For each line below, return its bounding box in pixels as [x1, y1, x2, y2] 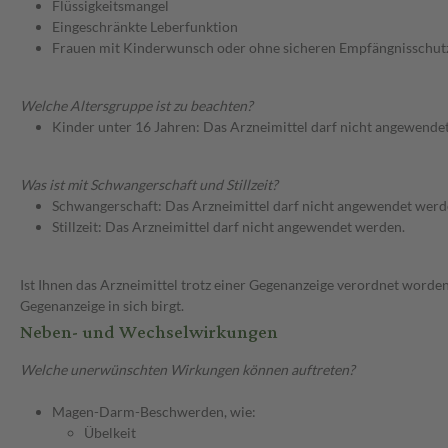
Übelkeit [84, 424, 136, 442]
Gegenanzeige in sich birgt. [20, 297, 184, 315]
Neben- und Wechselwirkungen [20, 315, 278, 351]
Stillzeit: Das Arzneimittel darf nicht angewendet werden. [52, 218, 405, 236]
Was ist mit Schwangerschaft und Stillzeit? [20, 176, 278, 194]
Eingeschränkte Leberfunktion [52, 18, 238, 36]
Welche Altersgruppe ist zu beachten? [20, 97, 253, 115]
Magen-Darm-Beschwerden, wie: [52, 403, 256, 421]
